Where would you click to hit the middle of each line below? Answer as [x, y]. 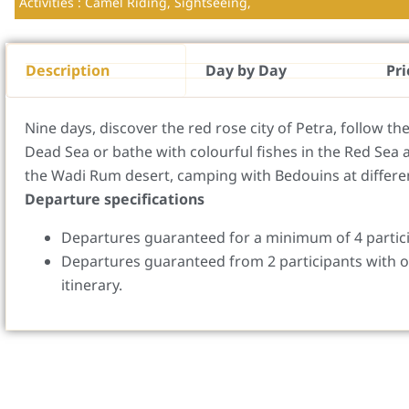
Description [68, 70]
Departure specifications [115, 199]
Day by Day [246, 70]
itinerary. [92, 284]
